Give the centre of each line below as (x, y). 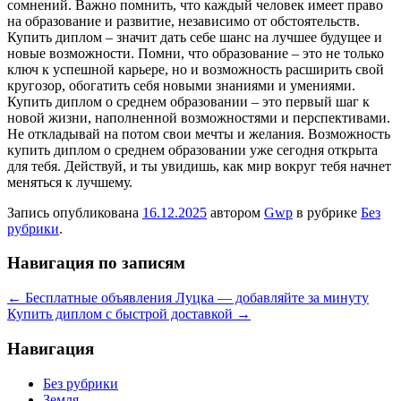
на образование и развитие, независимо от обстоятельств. (183, 21)
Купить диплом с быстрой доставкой (122, 314)
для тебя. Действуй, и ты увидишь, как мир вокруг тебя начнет (199, 166)
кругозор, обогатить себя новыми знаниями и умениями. (181, 85)
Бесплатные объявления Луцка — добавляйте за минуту (195, 298)
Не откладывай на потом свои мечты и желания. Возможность (199, 133)
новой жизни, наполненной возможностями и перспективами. (199, 117)
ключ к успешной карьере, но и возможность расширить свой (196, 69)
